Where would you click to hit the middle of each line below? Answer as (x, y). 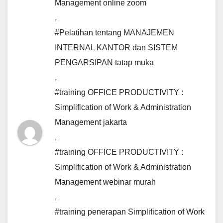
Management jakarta (91, 122)
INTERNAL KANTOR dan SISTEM (116, 48)
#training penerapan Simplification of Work (130, 212)
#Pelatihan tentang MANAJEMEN (114, 33)
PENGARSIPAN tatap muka (104, 63)
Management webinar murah (105, 182)
